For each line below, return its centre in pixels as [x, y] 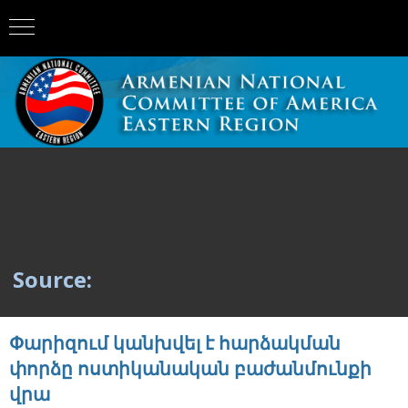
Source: [52, 279]
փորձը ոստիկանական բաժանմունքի [190, 368]
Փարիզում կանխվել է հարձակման [175, 343]
